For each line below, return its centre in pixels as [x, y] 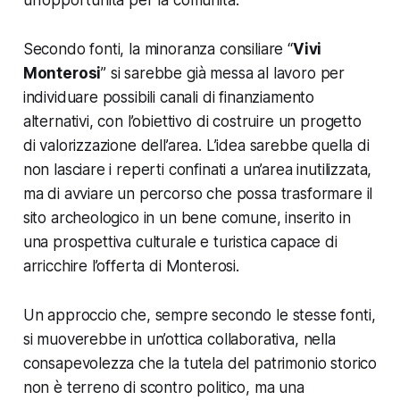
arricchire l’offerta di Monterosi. [131, 267]
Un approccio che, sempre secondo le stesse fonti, [199, 316]
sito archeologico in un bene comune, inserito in [187, 218]
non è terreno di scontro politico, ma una [163, 388]
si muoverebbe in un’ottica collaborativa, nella [179, 340]
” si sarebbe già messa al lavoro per [223, 74]
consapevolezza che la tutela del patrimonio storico [200, 364]
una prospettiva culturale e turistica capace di [180, 242]
